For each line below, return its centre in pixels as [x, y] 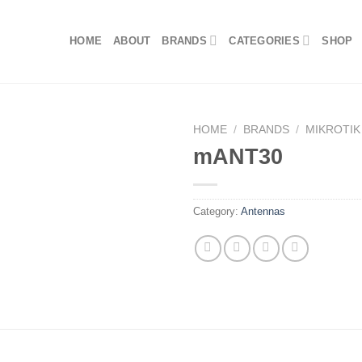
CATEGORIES [264, 41]
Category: [217, 211]
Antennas [263, 211]
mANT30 [238, 156]
